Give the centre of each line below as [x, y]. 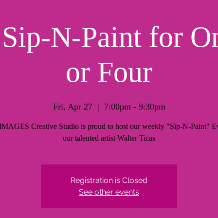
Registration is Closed [109, 180]
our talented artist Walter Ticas [109, 138]
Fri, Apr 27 [73, 106]
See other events [109, 192]
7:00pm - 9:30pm [135, 106]
